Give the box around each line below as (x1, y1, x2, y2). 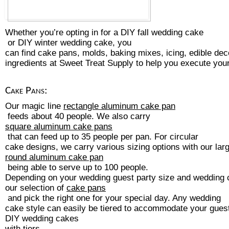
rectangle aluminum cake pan (63, 100, 175, 111)
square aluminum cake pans (5, 121, 112, 131)
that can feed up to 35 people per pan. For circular (5, 131, 201, 142)
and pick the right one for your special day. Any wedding (5, 192, 223, 203)
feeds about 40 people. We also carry (5, 110, 153, 121)
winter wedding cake (35, 37, 112, 48)
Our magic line (5, 100, 63, 111)
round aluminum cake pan (5, 151, 103, 162)
